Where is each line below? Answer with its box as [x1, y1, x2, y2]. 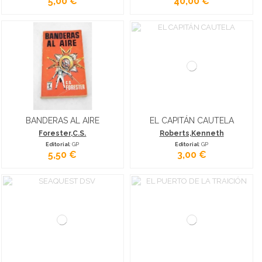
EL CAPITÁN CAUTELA [149, 116, 234, 126]
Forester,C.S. [39, 129, 87, 138]
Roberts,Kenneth [159, 129, 224, 138]
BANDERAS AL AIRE [25, 116, 99, 126]
